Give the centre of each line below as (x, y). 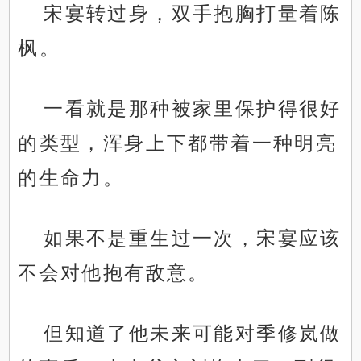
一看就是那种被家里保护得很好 (193, 109)
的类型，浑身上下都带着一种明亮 (178, 143)
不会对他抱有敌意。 (114, 273)
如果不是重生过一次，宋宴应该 (193, 239)
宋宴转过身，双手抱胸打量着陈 (193, 14)
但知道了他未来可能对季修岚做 (193, 334)
